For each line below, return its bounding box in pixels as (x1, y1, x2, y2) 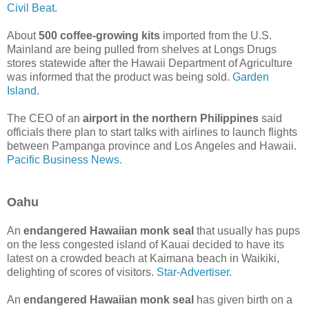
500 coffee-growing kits (39, 29, 160, 41)
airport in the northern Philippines (80, 112, 261, 124)
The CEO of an (7, 112, 80, 124)
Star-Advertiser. (154, 266, 232, 278)
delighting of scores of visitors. (7, 266, 154, 278)
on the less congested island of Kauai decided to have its (7, 238, 284, 250)
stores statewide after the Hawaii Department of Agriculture (7, 57, 292, 69)
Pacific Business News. (7, 153, 122, 166)
